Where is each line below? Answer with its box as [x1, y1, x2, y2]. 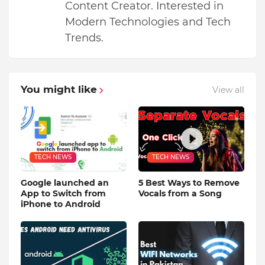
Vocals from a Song [138, 188, 222, 199]
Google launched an [21, 177, 109, 189]
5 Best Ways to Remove [138, 177, 240, 189]
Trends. [65, 31, 104, 45]
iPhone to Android [21, 199, 101, 210]
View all [212, 84, 244, 95]
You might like [21, 83, 97, 96]
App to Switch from [21, 188, 106, 199]
